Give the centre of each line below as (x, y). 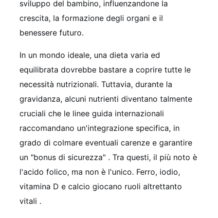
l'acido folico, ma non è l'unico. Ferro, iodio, (100, 172)
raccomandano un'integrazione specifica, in (100, 128)
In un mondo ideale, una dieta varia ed (90, 55)
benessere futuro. (52, 32)
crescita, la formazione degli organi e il (91, 18)
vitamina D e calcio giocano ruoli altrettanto (101, 186)
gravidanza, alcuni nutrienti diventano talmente (106, 99)
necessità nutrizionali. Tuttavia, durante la (96, 84)
